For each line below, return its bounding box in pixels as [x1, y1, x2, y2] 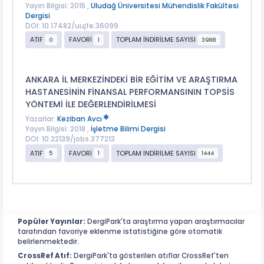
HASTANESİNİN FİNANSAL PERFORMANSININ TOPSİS [25, 85, 235, 98]
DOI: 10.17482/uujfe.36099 [25, 21, 118, 31]
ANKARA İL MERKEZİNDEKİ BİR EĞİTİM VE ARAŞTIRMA [25, 73, 237, 85]
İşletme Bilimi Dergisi [90, 124, 166, 134]
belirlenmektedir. [18, 237, 79, 247]
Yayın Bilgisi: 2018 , [25, 124, 91, 134]
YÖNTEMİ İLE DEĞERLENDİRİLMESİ [25, 98, 156, 110]
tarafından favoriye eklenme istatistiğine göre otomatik [18, 227, 222, 237]
